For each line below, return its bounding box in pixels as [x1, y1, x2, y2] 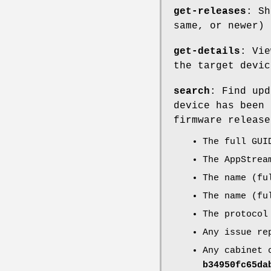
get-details [174, 46, 240, 57]
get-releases [174, 6, 246, 18]
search [174, 86, 210, 97]
